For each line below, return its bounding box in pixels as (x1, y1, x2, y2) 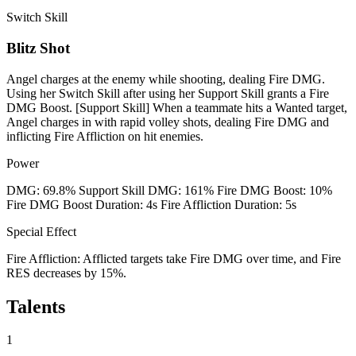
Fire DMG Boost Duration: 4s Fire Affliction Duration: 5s (6, 197, 296, 211)
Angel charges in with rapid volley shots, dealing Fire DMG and (6, 114, 329, 129)
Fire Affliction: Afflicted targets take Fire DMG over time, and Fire (6, 251, 341, 265)
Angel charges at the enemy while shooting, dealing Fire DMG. (6, 72, 325, 86)
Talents (6, 296, 65, 317)
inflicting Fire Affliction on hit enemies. (6, 129, 203, 143)
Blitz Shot (6, 39, 70, 56)
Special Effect (6, 224, 76, 238)
